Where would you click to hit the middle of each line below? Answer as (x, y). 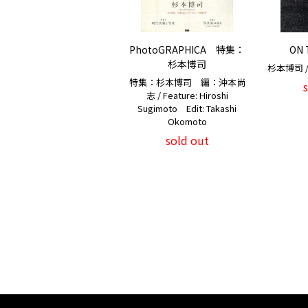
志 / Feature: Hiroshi (187, 95)
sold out (187, 140)
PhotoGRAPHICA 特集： (187, 49)
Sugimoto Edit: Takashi (187, 108)
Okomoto (187, 121)
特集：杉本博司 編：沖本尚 (187, 82)
